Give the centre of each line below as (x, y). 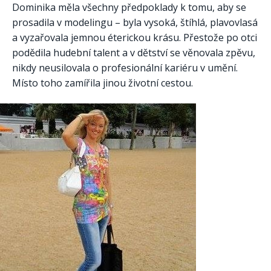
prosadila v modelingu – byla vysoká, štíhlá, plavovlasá (135, 23)
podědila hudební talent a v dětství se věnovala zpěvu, (134, 53)
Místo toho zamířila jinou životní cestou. (103, 83)
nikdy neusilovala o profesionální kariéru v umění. (125, 68)
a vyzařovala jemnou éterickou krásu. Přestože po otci (135, 38)
